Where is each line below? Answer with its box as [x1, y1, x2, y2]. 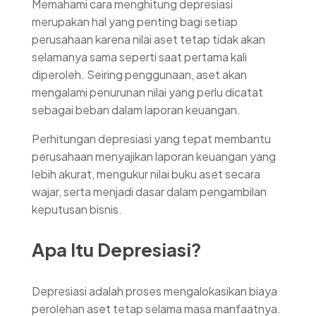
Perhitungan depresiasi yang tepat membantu [32, 130, 271, 146]
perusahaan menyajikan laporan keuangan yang [32, 148, 276, 164]
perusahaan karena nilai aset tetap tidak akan [32, 31, 265, 47]
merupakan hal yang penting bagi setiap [32, 13, 238, 29]
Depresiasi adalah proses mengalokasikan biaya [32, 283, 277, 298]
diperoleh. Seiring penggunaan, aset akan [32, 66, 247, 82]
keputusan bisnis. [32, 201, 122, 217]
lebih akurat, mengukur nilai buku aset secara [32, 166, 260, 181]
